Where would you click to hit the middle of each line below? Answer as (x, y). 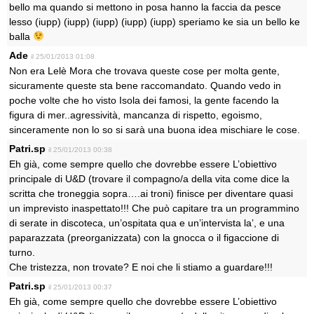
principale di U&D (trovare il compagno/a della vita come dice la (149, 179)
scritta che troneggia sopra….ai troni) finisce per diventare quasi (151, 193)
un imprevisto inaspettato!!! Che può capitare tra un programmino (154, 208)
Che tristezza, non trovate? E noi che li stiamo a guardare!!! (141, 267)
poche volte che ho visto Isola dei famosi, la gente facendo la (144, 100)
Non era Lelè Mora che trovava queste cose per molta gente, (144, 71)
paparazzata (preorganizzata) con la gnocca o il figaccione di (144, 238)
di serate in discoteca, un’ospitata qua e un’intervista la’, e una (147, 223)
